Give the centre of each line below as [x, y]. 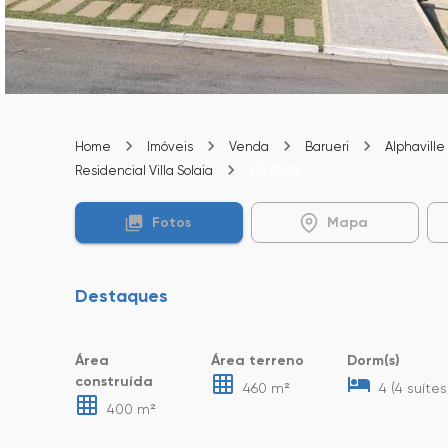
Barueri [327, 146]
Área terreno [257, 360]
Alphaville [415, 146]
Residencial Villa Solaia [144, 170]
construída [114, 381]
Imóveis [170, 146]
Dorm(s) [373, 360]
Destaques [121, 296]
